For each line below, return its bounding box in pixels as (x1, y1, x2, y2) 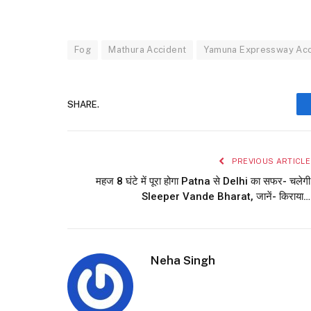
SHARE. (67, 99, 99, 110)
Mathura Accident (108, 44, 187, 56)
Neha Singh (151, 253, 215, 268)
